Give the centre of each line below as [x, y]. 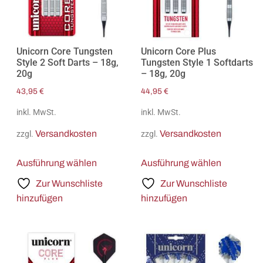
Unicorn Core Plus [179, 52]
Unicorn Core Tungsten [64, 52]
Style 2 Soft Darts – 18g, [67, 63]
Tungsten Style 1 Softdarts [197, 63]
